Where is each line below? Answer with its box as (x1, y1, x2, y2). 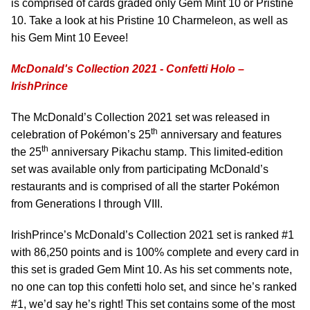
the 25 (11, 146, 42, 158)
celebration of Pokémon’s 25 (11, 129, 151, 140)
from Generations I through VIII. (11, 198, 163, 210)
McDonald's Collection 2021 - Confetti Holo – (11, 63, 244, 75)
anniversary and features (158, 129, 282, 140)
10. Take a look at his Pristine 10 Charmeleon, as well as (11, 15, 288, 26)
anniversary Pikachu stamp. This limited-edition (48, 146, 283, 158)
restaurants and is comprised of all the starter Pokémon (11, 181, 280, 192)
